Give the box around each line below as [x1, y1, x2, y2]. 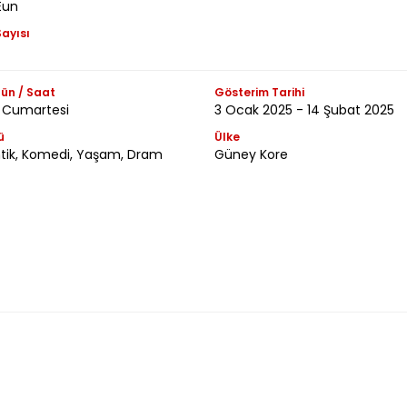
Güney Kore [213, 144, 288, 164]
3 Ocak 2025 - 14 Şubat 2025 [213, 100, 394, 119]
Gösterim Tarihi [213, 84, 304, 100]
